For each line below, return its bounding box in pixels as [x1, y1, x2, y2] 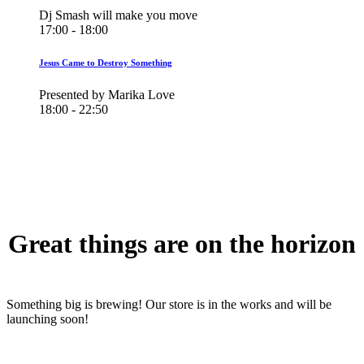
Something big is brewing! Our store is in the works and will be [6, 297, 331, 311]
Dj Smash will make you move [39, 8, 197, 23]
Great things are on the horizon [8, 228, 356, 258]
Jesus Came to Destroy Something [39, 58, 172, 68]
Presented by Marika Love [39, 88, 175, 102]
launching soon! [6, 311, 89, 326]
